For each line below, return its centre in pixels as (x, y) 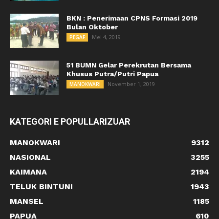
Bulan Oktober (92, 27)
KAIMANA (28, 172)
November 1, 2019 (131, 84)
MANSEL (27, 201)
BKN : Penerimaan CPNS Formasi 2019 (132, 18)
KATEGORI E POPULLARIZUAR (70, 121)
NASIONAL (30, 157)
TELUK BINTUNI (41, 186)
